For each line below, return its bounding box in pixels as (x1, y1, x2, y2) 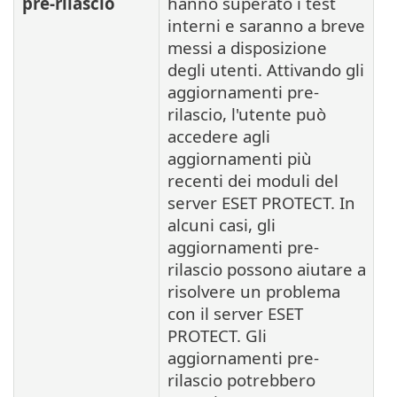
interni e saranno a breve (167, 13, 365, 36)
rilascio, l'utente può (167, 102, 326, 125)
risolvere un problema (167, 279, 340, 302)
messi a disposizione (167, 35, 327, 58)
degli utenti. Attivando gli (167, 58, 364, 81)
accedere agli (167, 124, 270, 147)
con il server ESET (167, 301, 303, 324)
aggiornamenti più (167, 146, 312, 169)
